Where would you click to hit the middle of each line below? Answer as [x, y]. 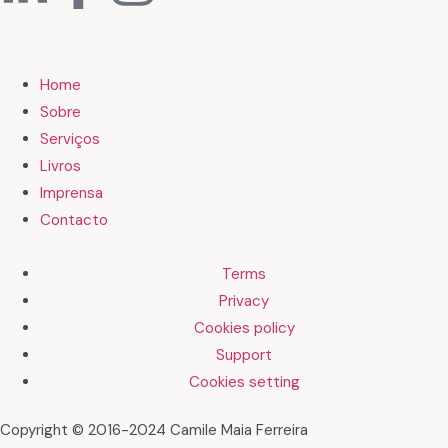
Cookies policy [244, 328]
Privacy [244, 301]
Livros [60, 166]
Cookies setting [244, 382]
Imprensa [71, 193]
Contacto [74, 220]
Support [244, 355]
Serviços [70, 139]
